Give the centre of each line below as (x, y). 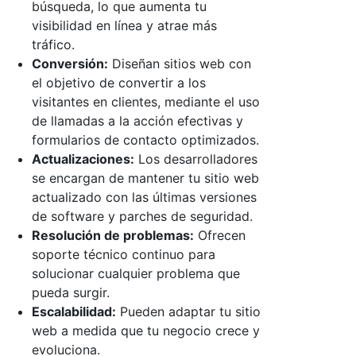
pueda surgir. (71, 292)
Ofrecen (220, 235)
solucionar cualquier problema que (136, 273)
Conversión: (70, 63)
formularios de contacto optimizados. (145, 139)
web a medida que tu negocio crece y (146, 330)
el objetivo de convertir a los (119, 82)
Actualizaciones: (83, 159)
